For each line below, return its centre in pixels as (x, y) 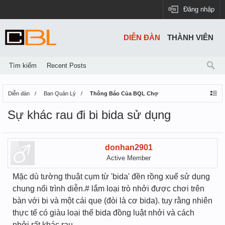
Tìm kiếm (23, 66)
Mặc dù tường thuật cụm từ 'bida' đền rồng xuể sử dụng (111, 177)
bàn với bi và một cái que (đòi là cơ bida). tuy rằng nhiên (113, 201)
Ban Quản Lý (60, 93)
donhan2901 (129, 147)
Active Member (129, 158)
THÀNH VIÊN (190, 38)
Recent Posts (67, 66)
